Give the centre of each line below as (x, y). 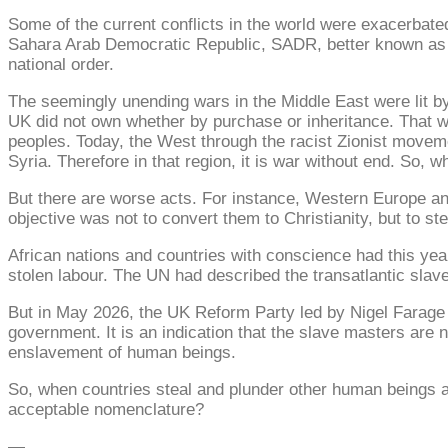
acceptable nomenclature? (106, 409)
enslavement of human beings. (122, 352)
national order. (61, 64)
